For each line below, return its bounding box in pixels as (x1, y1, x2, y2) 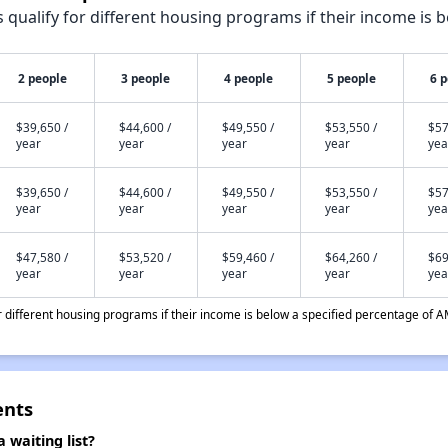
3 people (121, 70, 171, 86)
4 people (224, 70, 274, 86)
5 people (327, 70, 377, 86)
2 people (18, 70, 68, 86)
